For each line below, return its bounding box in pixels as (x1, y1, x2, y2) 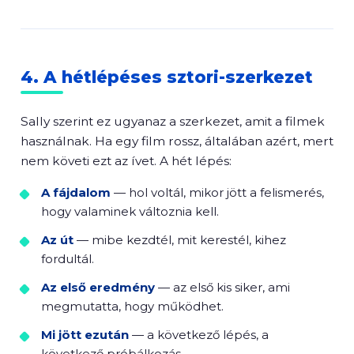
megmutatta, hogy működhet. (41, 299, 224, 314)
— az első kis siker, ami (155, 280, 290, 295)
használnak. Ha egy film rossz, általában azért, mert (21, 134, 333, 149)
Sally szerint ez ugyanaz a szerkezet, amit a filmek (21, 114, 325, 129)
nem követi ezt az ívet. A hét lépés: (21, 153, 232, 168)
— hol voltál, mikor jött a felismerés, (111, 185, 324, 200)
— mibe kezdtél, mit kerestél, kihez (73, 232, 286, 247)
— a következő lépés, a (129, 327, 269, 342)
